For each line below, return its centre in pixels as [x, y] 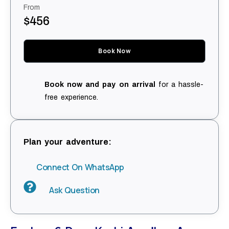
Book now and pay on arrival [100, 85]
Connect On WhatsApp [80, 167]
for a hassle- [179, 85]
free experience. [71, 98]
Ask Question [74, 190]
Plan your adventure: [68, 142]
